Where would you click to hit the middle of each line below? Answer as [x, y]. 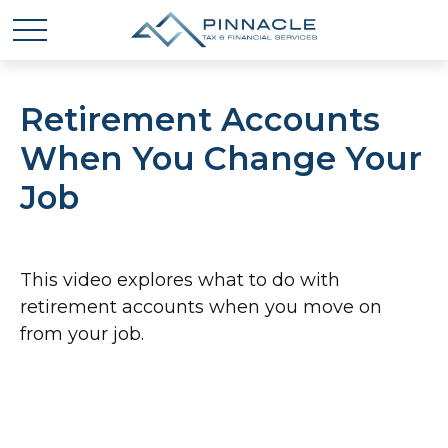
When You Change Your [221, 158]
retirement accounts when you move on [201, 307]
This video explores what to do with [180, 280]
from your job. [82, 334]
